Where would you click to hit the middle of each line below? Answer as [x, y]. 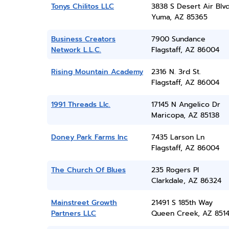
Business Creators [83, 39]
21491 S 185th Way [182, 203]
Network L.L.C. [76, 50]
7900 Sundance [178, 39]
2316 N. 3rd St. [176, 72]
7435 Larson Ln [178, 137]
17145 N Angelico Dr [186, 105]
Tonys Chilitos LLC [83, 6]
